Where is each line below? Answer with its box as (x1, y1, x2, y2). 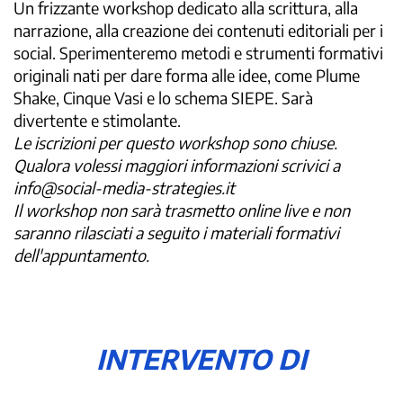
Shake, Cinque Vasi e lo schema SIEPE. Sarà (13, 87, 313, 108)
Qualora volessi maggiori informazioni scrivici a (13, 155, 340, 175)
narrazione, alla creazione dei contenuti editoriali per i (13, 20, 383, 40)
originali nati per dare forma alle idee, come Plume (13, 65, 360, 85)
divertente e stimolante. (13, 110, 181, 130)
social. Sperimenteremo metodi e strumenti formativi (13, 42, 383, 63)
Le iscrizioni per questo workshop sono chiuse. (13, 132, 337, 153)
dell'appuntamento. (13, 245, 149, 265)
